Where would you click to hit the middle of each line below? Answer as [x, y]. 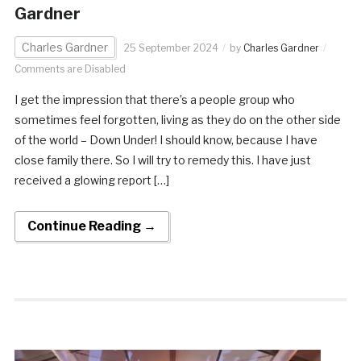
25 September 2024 [171, 48]
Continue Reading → [91, 226]
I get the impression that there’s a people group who [154, 99]
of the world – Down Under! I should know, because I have [166, 139]
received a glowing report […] [91, 180]
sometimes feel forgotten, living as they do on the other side [177, 119]
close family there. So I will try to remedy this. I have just [162, 160]
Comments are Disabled [70, 68]
